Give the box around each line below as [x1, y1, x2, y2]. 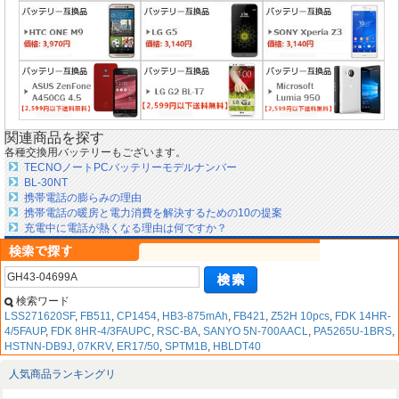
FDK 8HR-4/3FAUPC [51, 325, 151, 338]
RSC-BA [157, 325, 198, 338]
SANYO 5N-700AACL [203, 325, 308, 338]
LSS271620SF [4, 310, 75, 323]
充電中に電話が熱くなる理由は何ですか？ [24, 222, 227, 235]
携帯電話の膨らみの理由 [24, 191, 142, 205]
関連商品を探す [4, 130, 104, 146]
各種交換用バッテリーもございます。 [4, 146, 186, 159]
